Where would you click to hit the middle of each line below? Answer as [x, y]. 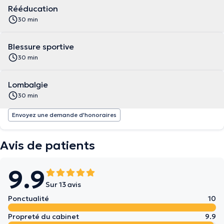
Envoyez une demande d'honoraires [64, 115]
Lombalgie [28, 84]
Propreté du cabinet [43, 216]
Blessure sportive [41, 46]
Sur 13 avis [63, 184]
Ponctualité [28, 198]
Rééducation [33, 8]
